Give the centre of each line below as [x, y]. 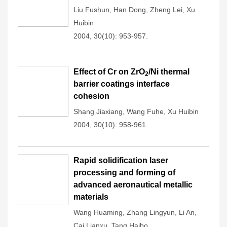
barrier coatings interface [122, 84]
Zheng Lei [166, 10]
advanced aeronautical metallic [133, 185]
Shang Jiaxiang [98, 111]
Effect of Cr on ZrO [109, 72]
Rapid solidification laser [121, 160]
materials [91, 197]
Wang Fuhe [145, 111]
